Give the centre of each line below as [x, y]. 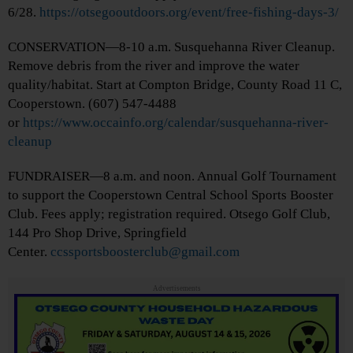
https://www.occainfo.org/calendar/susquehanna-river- [176, 122]
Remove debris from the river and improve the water [154, 65]
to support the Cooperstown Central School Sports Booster [171, 195]
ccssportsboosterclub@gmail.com [145, 251]
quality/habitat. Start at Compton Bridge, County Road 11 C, [175, 84]
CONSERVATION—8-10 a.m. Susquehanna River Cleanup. [171, 46]
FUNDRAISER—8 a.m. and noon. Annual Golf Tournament [172, 176]
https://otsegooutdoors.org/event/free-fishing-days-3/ [189, 12]
